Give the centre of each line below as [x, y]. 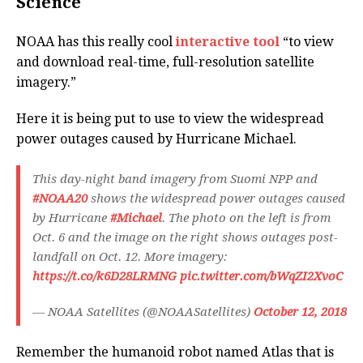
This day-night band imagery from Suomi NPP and [175, 179]
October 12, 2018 [300, 312]
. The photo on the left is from [246, 218]
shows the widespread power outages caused [216, 199]
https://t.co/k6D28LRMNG [105, 277]
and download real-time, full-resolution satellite [165, 62]
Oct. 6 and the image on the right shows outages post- [185, 238]
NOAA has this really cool [96, 42]
